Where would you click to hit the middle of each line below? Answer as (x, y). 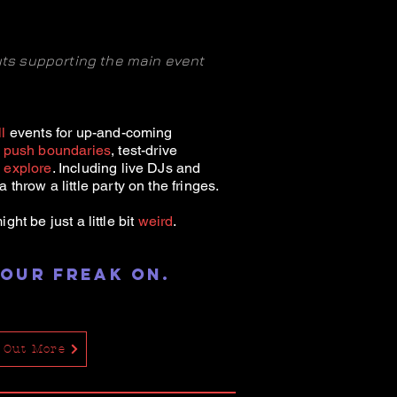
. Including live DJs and (126, 168)
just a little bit (92, 221)
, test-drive (144, 150)
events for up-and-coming (89, 132)
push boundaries (57, 150)
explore (28, 168)
